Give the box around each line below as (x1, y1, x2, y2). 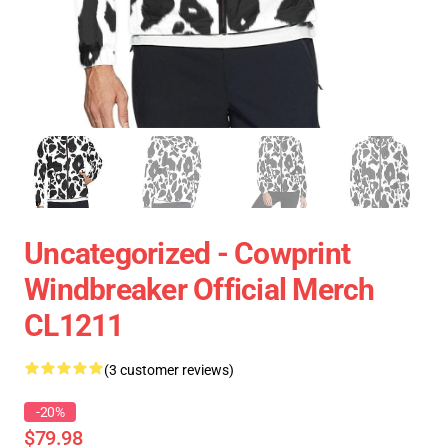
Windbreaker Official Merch (24, 272, 375, 307)
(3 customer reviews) (104, 362, 234, 378)
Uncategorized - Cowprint (24, 236, 350, 271)
